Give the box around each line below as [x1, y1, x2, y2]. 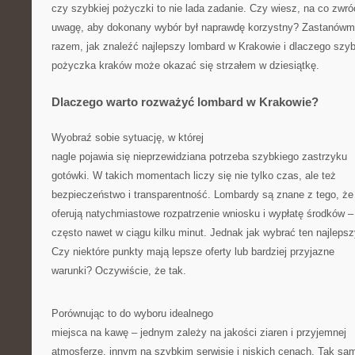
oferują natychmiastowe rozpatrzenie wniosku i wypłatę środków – [52, 208, 353, 219]
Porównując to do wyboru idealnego [52, 307, 213, 319]
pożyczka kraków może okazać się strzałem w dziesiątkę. [52, 59, 319, 71]
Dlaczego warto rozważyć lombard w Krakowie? [52, 95, 319, 109]
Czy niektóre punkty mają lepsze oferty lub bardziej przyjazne [52, 246, 334, 258]
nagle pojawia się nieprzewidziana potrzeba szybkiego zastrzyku [52, 151, 347, 162]
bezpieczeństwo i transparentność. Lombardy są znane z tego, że [52, 189, 353, 200]
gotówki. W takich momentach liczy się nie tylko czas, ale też [52, 170, 336, 181]
